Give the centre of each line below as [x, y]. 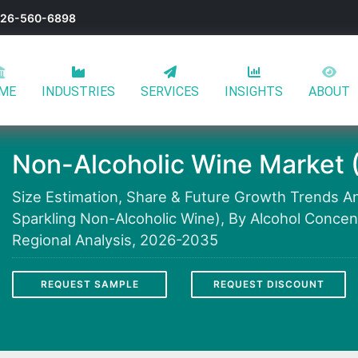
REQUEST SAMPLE [89, 284]
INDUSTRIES [78, 91]
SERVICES [170, 91]
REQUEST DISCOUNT [268, 284]
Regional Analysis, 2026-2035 [115, 239]
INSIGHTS [254, 91]
